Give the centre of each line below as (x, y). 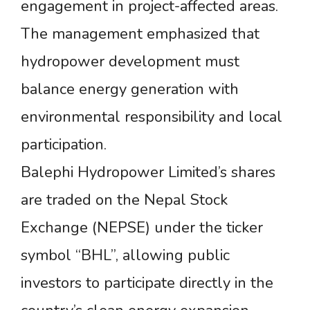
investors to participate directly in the (147, 283)
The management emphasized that (140, 34)
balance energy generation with (130, 89)
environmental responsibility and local (152, 117)
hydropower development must (130, 61)
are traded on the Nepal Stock (124, 200)
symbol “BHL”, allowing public (125, 255)
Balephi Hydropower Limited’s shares (148, 172)
